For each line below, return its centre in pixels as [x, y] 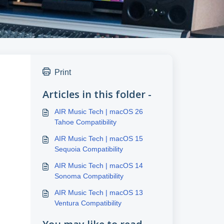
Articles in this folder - [97, 94]
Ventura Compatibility [88, 203]
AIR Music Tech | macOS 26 [98, 111]
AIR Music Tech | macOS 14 [98, 165]
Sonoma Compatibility [89, 176]
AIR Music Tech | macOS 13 [98, 192]
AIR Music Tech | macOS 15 [98, 138]
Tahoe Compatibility [85, 122]
